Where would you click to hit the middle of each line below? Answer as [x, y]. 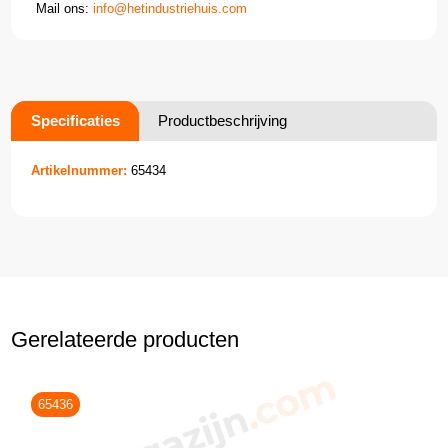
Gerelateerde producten [125, 339]
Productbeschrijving [223, 120]
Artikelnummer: [79, 170]
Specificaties [76, 120]
